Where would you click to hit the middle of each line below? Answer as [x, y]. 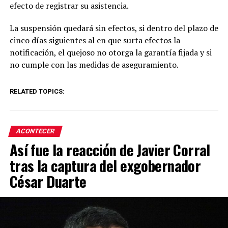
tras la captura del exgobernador [105, 165]
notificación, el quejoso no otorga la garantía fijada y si [110, 52]
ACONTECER [35, 131]
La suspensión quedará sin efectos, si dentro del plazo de [114, 28]
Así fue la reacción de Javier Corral [110, 150]
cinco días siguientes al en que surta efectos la [95, 40]
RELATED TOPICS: [37, 91]
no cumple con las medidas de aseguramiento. [94, 65]
